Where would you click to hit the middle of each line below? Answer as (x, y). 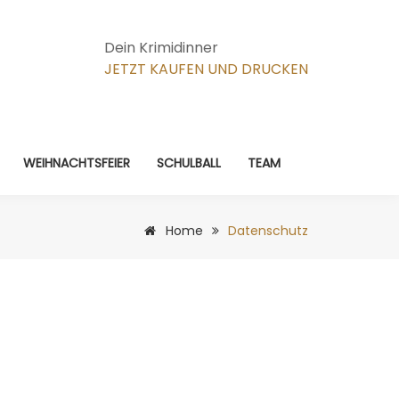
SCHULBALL (189, 163)
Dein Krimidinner (161, 47)
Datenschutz (268, 231)
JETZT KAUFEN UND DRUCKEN (206, 69)
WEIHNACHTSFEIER (77, 163)
